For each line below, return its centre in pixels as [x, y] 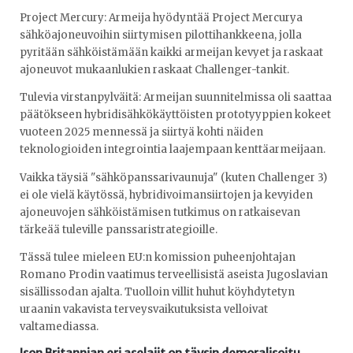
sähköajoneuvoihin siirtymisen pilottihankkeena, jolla [161, 35]
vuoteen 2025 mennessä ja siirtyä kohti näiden [141, 132]
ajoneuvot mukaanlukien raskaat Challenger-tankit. [154, 70]
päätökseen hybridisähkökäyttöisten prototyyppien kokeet [175, 115]
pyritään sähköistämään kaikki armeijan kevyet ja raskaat [171, 53]
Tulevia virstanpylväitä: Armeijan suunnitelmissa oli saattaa [176, 98]
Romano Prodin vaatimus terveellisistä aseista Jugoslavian [174, 274]
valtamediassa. [60, 326]
